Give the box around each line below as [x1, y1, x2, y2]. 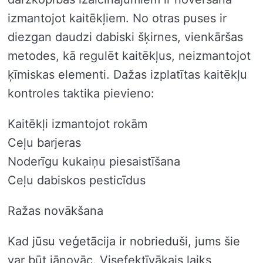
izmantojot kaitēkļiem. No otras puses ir [8, 11, 227, 25]
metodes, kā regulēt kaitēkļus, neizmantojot [8, 48, 251, 63]
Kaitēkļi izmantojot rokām [8, 116, 147, 131]
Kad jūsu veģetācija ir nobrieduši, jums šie [8, 234, 240, 248]
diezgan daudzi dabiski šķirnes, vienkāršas [8, 29, 243, 44]
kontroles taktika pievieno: [8, 86, 154, 100]
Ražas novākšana [8, 203, 103, 218]
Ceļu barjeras [8, 135, 81, 150]
